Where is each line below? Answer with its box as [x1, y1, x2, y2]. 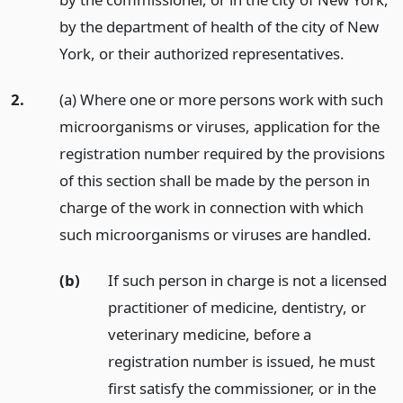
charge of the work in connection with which [58, 196, 363, 218]
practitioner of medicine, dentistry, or [107, 296, 366, 318]
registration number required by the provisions [58, 142, 385, 164]
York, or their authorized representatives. [58, 43, 345, 65]
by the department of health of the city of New [58, 16, 379, 38]
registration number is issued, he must [107, 350, 375, 372]
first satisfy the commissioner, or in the [107, 377, 376, 399]
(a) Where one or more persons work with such [58, 88, 383, 110]
